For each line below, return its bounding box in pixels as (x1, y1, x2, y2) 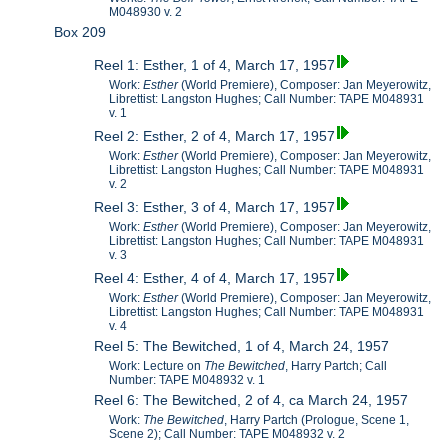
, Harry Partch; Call (285, 359, 388, 374)
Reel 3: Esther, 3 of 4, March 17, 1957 (94, 199, 336, 216)
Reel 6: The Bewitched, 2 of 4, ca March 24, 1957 (94, 392, 409, 409)
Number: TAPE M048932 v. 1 (109, 373, 266, 388)
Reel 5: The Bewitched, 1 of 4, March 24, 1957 (94, 338, 390, 355)
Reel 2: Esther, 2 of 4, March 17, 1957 (94, 128, 336, 145)
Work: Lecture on (109, 359, 205, 374)
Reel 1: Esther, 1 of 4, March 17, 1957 (94, 57, 336, 74)
